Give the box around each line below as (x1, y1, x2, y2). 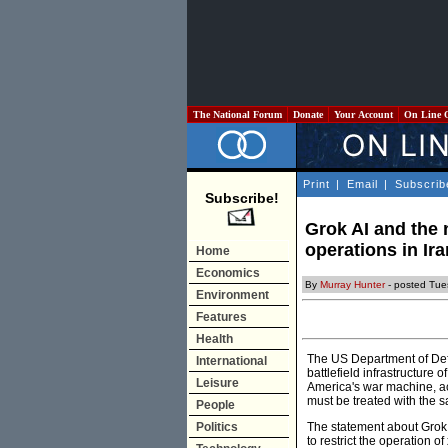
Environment (196, 288, 269, 302)
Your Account (331, 109, 396, 120)
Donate (290, 109, 326, 120)
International (196, 354, 267, 368)
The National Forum (190, 109, 285, 120)
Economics (196, 266, 260, 280)
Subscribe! (204, 190, 279, 206)
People (196, 398, 235, 412)
